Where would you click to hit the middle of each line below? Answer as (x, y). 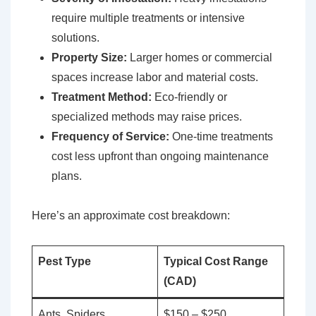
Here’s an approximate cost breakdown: (131, 216)
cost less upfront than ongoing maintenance (160, 157)
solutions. (75, 38)
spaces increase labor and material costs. (155, 78)
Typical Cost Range (216, 262)
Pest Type (65, 262)
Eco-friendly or (189, 97)
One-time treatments (221, 137)
